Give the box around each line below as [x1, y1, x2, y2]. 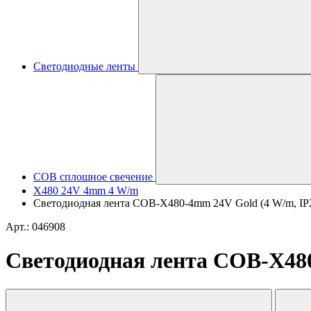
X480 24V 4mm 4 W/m [33, 185, 138, 196]
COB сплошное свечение [33, 171, 153, 183]
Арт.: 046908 [6, 221, 65, 233]
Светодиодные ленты [33, 60, 135, 72]
